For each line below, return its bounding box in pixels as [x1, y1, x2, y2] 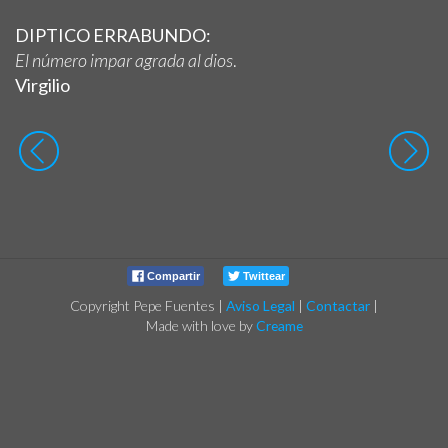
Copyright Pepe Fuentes [70, 296, 215, 314]
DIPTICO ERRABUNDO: [15, 23, 211, 46]
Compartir [144, 269, 200, 282]
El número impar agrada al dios [15, 48, 233, 71]
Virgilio [15, 73, 70, 96]
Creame [255, 316, 303, 334]
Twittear [240, 269, 285, 282]
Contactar [306, 296, 370, 314]
